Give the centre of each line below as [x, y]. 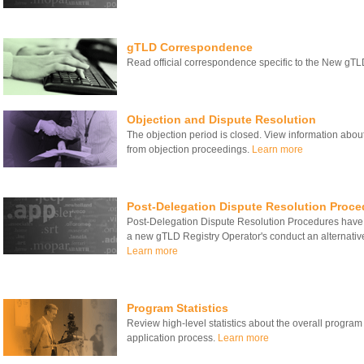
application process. [172, 338]
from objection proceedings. [189, 150]
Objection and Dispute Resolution [221, 120]
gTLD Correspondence [190, 48]
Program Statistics [178, 308]
